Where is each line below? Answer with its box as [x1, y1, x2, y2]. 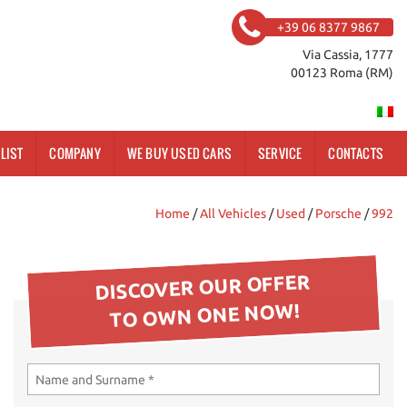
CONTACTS [328, 144, 383, 163]
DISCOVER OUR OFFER [94, 270, 312, 304]
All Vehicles [200, 206, 266, 221]
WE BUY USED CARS [126, 144, 232, 163]
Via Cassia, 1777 [303, 47, 393, 62]
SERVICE [257, 144, 303, 163]
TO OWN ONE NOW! [108, 299, 300, 332]
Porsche [315, 206, 362, 221]
